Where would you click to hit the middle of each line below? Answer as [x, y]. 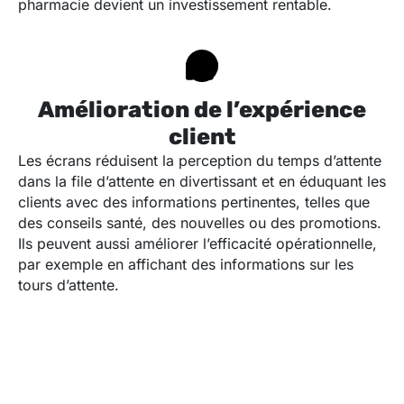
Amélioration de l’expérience [202, 110]
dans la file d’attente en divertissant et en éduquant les [202, 182]
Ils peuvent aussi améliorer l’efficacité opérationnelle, [197, 244]
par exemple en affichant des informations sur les [186, 265]
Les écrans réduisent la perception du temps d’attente [200, 161]
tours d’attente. [69, 285]
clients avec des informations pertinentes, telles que [194, 202]
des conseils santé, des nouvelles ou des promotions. [200, 223]
